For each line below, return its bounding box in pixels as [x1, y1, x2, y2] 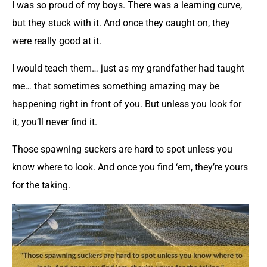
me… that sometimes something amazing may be [12, 80, 219, 92]
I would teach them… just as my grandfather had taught [12, 62, 244, 74]
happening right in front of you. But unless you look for [12, 98, 241, 110]
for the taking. [12, 179, 70, 191]
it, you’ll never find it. [12, 116, 97, 128]
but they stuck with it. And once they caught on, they [12, 17, 230, 29]
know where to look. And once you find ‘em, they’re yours [12, 161, 248, 173]
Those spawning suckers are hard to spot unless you [12, 143, 232, 155]
